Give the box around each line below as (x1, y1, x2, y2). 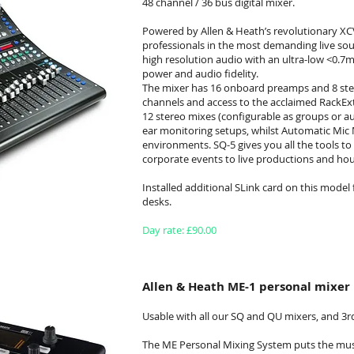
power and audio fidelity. (142, 66, 258, 81)
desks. (142, 194, 171, 209)
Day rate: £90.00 (142, 223, 217, 237)
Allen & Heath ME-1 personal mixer (142, 278, 350, 295)
